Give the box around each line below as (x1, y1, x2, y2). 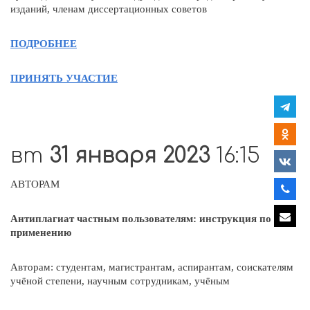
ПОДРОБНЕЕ (10, 37, 77, 49)
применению (10, 226, 71, 238)
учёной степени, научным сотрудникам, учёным (10, 275, 230, 286)
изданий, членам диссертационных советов (10, 3, 207, 15)
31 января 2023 (49, 144, 216, 167)
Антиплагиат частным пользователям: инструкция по (10, 212, 271, 224)
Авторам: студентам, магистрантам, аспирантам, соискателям (10, 261, 293, 273)
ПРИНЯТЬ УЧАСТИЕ (10, 72, 118, 84)
